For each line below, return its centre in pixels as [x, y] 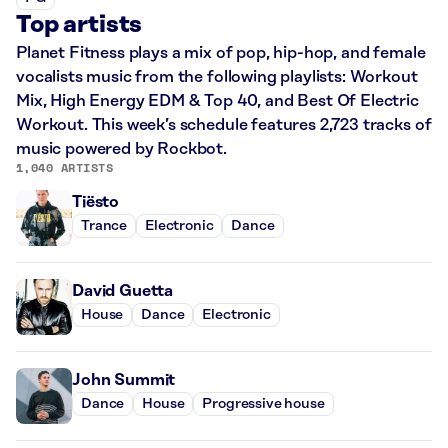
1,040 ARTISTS [65, 167]
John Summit [124, 379]
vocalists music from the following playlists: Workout [217, 76]
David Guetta [123, 290]
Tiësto [96, 201]
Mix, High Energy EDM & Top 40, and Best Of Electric [217, 100]
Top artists [79, 24]
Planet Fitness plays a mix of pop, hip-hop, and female [221, 52]
